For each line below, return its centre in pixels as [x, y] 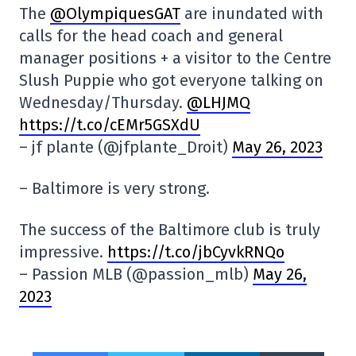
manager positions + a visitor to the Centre [175, 58]
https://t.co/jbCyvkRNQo [196, 252]
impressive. [63, 252]
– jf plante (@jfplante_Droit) [126, 147]
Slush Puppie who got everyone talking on [171, 80]
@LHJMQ [219, 102]
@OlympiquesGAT [115, 13]
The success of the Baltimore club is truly [170, 229]
